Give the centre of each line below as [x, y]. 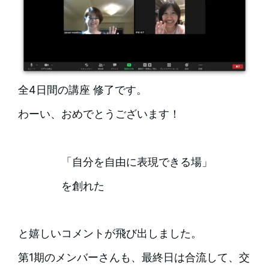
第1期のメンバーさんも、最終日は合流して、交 [134, 258]
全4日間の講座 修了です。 [82, 90]
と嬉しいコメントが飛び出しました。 [110, 234]
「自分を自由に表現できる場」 [137, 162]
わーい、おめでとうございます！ [99, 114]
